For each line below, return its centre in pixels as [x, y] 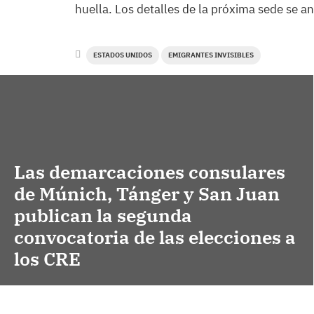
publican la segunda [103, 215]
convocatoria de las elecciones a [155, 237]
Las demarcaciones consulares [150, 171]
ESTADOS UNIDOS [123, 55]
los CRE [47, 258]
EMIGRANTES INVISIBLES [211, 55]
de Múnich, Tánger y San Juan [147, 193]
